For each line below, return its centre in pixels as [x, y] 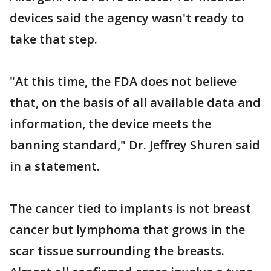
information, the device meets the [110, 124]
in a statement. [55, 166]
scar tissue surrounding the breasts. [117, 251]
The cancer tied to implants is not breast [130, 208]
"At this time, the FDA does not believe [123, 81]
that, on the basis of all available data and [135, 103]
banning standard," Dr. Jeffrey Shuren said [135, 145]
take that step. [54, 39]
